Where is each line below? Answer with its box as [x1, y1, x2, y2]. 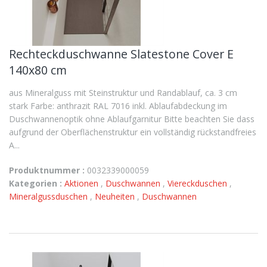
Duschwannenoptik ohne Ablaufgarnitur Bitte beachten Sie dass [9, 113, 254, 125]
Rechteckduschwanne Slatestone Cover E [9, 46, 234, 62]
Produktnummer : [9, 164, 85, 176]
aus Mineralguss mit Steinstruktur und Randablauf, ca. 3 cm [9, 87, 237, 98]
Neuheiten [95, 191, 137, 202]
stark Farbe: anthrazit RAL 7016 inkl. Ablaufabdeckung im [9, 100, 227, 111]
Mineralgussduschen [9, 191, 90, 202]
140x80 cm [9, 62, 67, 78]
